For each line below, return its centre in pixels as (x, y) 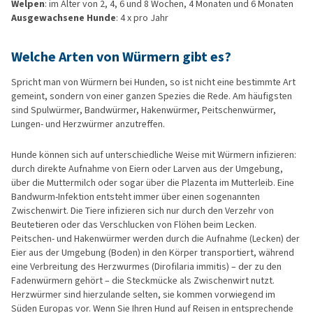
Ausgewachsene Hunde (64, 18)
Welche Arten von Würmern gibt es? (121, 57)
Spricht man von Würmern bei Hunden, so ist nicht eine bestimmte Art (153, 82)
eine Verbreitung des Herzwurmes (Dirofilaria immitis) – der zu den (146, 267)
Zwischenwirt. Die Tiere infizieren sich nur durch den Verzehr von (143, 211)
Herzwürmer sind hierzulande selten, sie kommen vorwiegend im (143, 295)
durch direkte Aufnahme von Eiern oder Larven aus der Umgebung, (147, 169)
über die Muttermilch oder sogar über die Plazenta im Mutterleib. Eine (153, 183)
